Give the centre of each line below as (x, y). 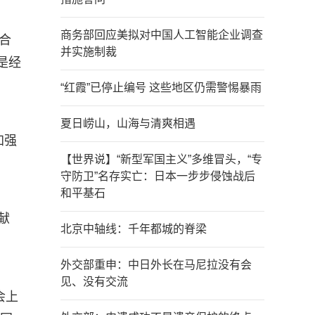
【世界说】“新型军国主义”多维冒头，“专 (161, 159)
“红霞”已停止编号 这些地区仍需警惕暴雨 (161, 88)
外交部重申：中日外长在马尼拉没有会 (156, 265)
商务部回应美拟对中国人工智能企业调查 (162, 35)
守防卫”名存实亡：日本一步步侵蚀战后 (158, 176)
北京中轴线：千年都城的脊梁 (134, 229)
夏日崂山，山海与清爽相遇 (128, 123)
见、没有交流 (94, 282)
